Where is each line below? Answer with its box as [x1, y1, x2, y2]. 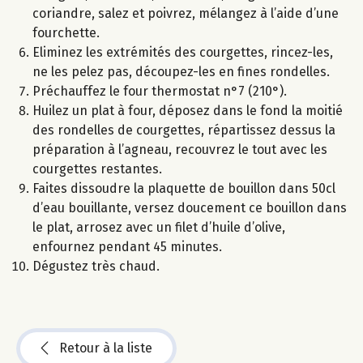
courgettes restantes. [32, 161, 162, 177]
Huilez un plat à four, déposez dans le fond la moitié [32, 103, 343, 119]
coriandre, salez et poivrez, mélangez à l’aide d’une [32, 6, 339, 22]
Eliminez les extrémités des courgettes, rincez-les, [32, 45, 333, 61]
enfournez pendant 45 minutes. [32, 239, 222, 255]
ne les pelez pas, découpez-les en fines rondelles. [32, 64, 330, 80]
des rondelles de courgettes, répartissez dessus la [32, 122, 335, 139]
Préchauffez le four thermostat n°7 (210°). [32, 83, 287, 100]
